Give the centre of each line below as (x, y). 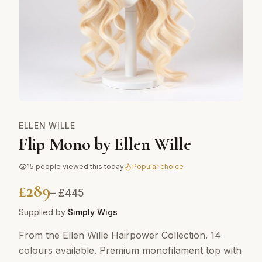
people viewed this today (79, 166)
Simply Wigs (93, 212)
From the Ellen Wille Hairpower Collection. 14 (120, 235)
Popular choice (158, 166)
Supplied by (43, 212)
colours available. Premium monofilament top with (130, 250)
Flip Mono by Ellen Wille (105, 144)
